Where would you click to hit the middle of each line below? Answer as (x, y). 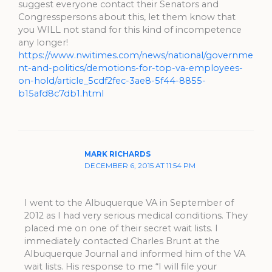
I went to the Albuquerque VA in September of (129, 203)
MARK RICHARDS (118, 154)
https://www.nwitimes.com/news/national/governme (136, 56)
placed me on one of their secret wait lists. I (121, 229)
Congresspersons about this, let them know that (127, 17)
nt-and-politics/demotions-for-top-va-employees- (131, 68)
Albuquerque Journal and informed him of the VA (134, 254)
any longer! (43, 43)
